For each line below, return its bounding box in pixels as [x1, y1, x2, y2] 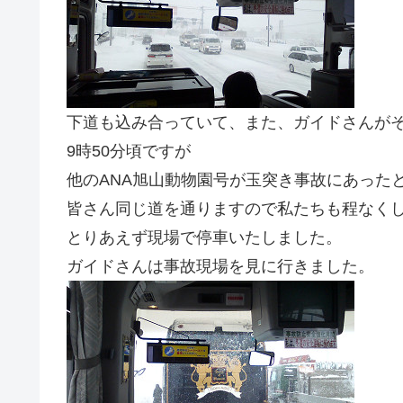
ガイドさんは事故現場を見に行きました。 [67, 256, 374, 275]
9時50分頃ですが [67, 141, 191, 160]
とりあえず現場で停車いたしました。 [67, 228, 342, 246]
